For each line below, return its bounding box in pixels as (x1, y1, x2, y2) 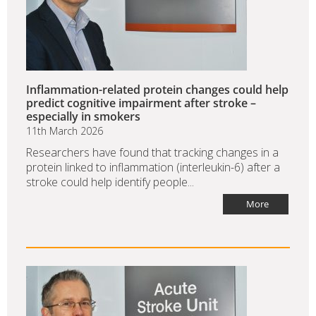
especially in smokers (26, 109, 140, 125)
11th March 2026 (26, 124, 103, 138)
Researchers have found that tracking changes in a (26, 145, 279, 161)
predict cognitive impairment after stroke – (26, 95, 256, 111)
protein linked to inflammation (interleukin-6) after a (26, 159, 280, 176)
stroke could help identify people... (26, 174, 194, 190)
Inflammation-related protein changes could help (26, 82, 288, 98)
